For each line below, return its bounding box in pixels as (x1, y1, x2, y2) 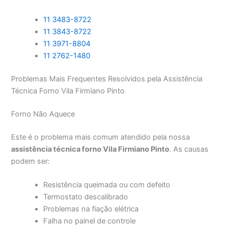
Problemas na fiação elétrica (43, 204, 139, 214)
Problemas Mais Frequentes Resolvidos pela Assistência (11, 74, 203, 84)
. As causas (169, 144, 209, 154)
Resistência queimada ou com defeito (43, 180, 171, 190)
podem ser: (11, 156, 50, 166)
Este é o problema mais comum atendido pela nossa (11, 132, 190, 142)
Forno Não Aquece (11, 109, 75, 119)
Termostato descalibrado (43, 192, 129, 202)
